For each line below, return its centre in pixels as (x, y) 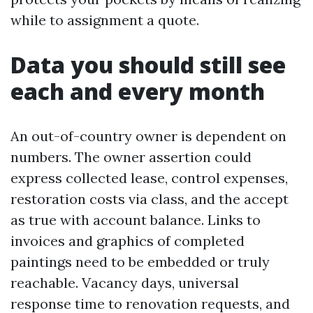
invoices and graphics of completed (128, 241)
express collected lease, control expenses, (149, 178)
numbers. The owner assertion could (131, 157)
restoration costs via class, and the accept (150, 199)
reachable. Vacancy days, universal (125, 283)
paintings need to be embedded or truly (140, 262)
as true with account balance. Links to (136, 220)
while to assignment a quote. (105, 20)
